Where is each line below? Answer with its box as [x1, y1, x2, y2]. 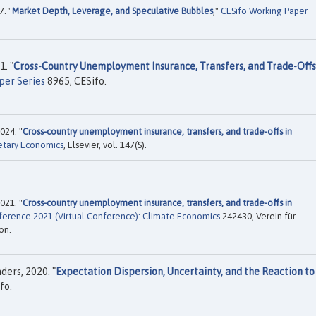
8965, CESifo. [45, 75, 107, 87]
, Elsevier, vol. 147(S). [63, 139, 147, 150]
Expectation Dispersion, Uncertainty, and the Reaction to [56, 266, 315, 278]
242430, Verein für [220, 211, 296, 222]
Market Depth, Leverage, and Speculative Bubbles [12, 6, 213, 17]
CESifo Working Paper [221, 6, 308, 17]
